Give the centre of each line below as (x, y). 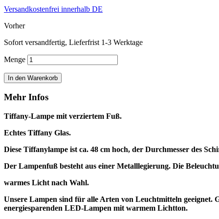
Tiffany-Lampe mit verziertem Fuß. (63, 116)
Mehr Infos (26, 97)
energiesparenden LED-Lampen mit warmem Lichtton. (96, 208)
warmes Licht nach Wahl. (46, 183)
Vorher (14, 25)
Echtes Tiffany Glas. (37, 133)
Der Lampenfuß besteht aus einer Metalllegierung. (88, 166)
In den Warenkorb (33, 78)
